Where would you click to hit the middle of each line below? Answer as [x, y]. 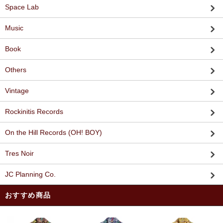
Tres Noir [19, 153]
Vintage [17, 91]
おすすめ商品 [28, 195]
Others [16, 70]
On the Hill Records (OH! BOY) [54, 132]
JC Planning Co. [30, 174]
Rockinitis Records [34, 111]
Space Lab [22, 7]
